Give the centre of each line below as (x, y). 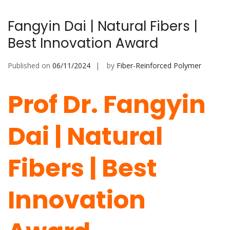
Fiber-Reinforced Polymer (159, 66)
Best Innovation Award (83, 43)
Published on (30, 66)
